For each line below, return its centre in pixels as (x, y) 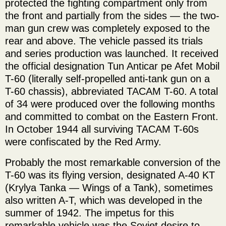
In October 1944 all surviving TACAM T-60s (102, 129)
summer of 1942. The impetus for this (90, 213)
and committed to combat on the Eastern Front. (112, 117)
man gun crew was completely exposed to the (107, 29)
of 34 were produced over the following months (110, 104)
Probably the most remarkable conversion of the (113, 163)
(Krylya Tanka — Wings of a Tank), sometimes (109, 188)
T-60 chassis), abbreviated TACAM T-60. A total (111, 92)
